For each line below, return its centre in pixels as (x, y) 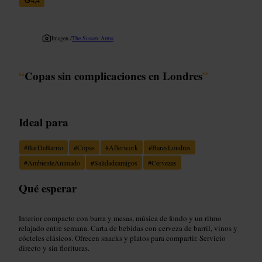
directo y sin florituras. (54, 248)
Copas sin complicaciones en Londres (113, 75)
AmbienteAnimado (54, 162)
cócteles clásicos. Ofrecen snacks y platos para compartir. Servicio (122, 238)
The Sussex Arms (93, 38)
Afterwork (123, 147)
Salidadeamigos (116, 162)
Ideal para (44, 122)
